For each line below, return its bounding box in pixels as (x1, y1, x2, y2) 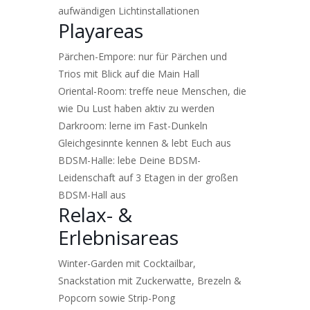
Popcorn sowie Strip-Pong (58, 291, 175, 304)
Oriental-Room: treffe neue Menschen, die (58, 84, 246, 98)
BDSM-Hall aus (58, 188, 126, 201)
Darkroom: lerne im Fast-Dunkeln (58, 118, 208, 132)
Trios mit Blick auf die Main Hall (58, 66, 199, 80)
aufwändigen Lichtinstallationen (58, 3, 199, 17)
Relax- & (58, 201, 132, 228)
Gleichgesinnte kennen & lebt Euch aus (58, 136, 231, 149)
